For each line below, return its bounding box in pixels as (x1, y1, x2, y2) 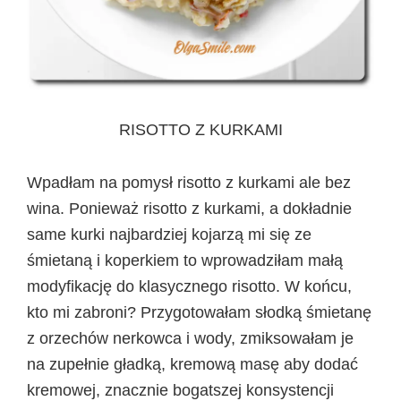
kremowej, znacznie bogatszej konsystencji (27, 380, 338, 399)
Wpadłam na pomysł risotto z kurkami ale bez (27, 173, 351, 192)
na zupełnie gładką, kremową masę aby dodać (27, 354, 358, 373)
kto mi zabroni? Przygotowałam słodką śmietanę (27, 303, 371, 321)
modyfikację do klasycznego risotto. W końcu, (27, 277, 352, 295)
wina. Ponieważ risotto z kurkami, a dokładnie (27, 199, 352, 218)
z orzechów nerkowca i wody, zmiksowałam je (27, 328, 354, 347)
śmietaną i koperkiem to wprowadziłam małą (27, 251, 343, 269)
